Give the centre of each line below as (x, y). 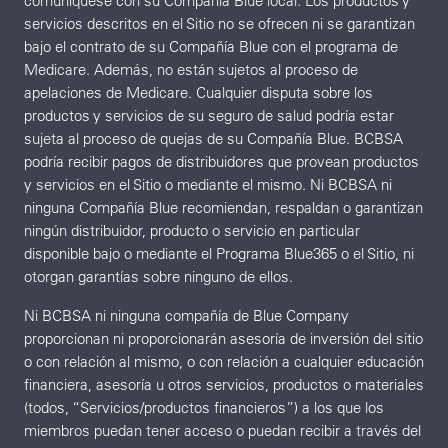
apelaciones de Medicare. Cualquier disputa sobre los (198, 93)
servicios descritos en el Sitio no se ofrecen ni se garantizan (219, 24)
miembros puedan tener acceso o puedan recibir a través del (222, 431)
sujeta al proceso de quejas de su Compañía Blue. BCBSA (213, 139)
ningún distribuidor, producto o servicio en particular (192, 231)
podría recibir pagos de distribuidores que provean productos (221, 162)
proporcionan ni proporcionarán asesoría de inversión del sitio (223, 339)
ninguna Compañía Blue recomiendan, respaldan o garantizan (223, 208)
